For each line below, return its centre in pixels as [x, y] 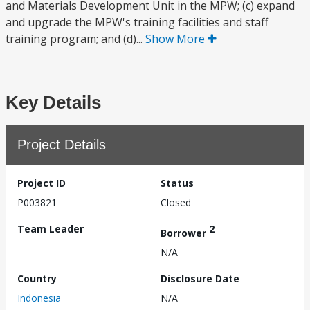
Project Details [62, 145]
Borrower [185, 232]
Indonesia [39, 298]
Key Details [53, 102]
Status [177, 183]
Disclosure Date [200, 278]
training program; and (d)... [75, 39]
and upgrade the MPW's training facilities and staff [137, 22]
